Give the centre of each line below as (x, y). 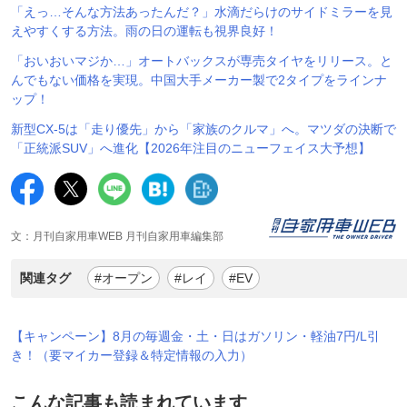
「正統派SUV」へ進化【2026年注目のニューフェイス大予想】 (191, 148)
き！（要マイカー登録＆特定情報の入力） (132, 355)
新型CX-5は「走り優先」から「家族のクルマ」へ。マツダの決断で (203, 129)
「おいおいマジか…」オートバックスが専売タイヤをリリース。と (202, 60)
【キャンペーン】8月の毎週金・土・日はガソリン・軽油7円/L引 (195, 336)
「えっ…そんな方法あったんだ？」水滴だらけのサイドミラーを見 (202, 11)
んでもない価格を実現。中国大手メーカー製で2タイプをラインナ (199, 79)
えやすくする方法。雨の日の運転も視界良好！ (144, 30)
